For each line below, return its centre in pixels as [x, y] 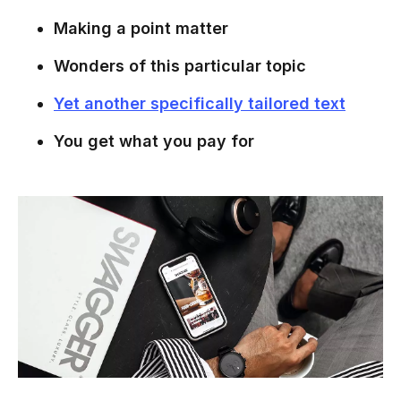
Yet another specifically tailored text [200, 103]
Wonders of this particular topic [180, 66]
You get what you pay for [154, 141]
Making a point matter [141, 28]
